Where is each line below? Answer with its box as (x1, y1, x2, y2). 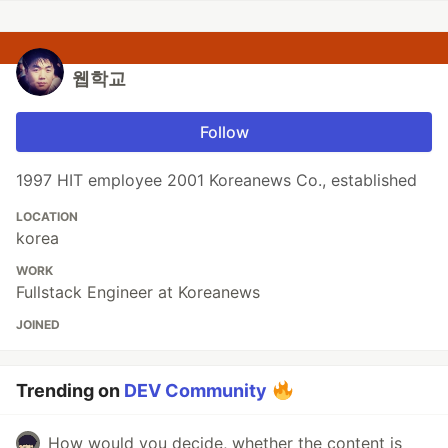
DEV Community (124, 380, 267, 402)
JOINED (16, 317, 60, 333)
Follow (199, 122, 249, 143)
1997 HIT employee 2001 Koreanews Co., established (16, 170, 417, 191)
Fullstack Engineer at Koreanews (16, 282, 260, 303)
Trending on (16, 380, 124, 402)
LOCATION (16, 209, 78, 225)
